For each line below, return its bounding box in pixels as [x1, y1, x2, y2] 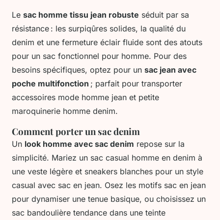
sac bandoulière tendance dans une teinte [12, 208, 165, 218]
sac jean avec [144, 65, 196, 75]
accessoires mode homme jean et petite [12, 92, 159, 103]
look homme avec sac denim [25, 139, 134, 149]
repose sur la [134, 139, 185, 149]
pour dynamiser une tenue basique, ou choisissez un [12, 194, 206, 204]
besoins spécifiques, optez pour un [12, 65, 144, 75]
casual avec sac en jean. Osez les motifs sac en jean [12, 180, 206, 191]
